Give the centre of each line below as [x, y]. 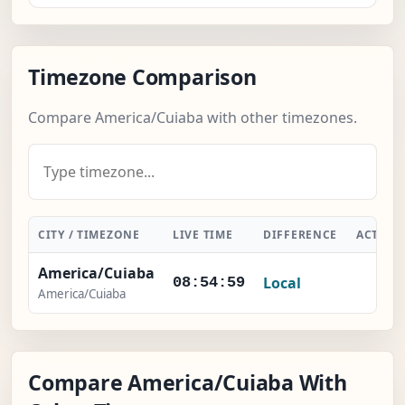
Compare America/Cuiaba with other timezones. [193, 118]
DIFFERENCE [301, 235]
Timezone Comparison [142, 77]
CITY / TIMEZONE [89, 235]
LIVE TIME [203, 235]
